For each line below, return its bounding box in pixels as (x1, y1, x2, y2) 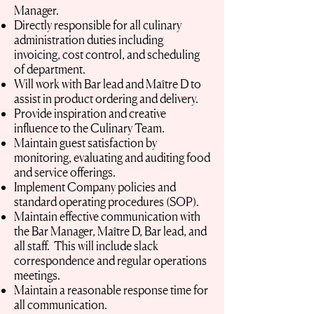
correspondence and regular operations (14, 253, 207, 268)
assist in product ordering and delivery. (14, 91, 198, 106)
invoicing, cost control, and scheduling (14, 47, 200, 62)
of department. (14, 62, 86, 76)
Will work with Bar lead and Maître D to (14, 76, 201, 91)
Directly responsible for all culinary (14, 18, 182, 32)
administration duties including (14, 32, 163, 47)
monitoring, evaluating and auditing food (14, 150, 210, 165)
